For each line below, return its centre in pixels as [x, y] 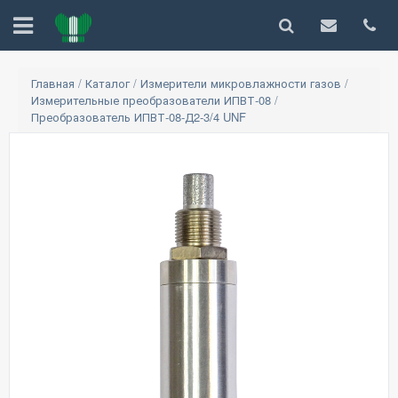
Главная [53, 83]
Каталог [109, 83]
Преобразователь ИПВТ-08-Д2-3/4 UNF [139, 117]
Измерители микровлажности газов [243, 83]
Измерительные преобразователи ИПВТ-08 [153, 100]
